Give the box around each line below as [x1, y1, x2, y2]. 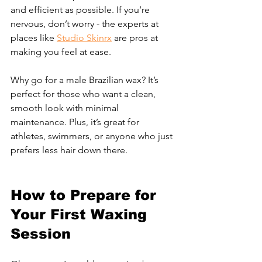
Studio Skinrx [57, 32, 112, 43]
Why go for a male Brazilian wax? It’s [11, 74, 161, 85]
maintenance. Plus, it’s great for [11, 116, 142, 127]
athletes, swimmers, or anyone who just [11, 130, 175, 142]
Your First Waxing [11, 206, 151, 222]
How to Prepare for [11, 187, 161, 203]
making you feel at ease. [11, 46, 111, 57]
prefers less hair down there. [11, 144, 127, 156]
